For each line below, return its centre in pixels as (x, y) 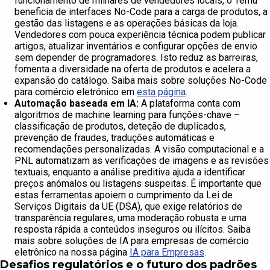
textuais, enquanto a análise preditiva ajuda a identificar (130, 172)
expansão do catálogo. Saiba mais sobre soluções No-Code (141, 81)
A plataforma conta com (190, 104)
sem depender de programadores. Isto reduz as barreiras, (136, 58)
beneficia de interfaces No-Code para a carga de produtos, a (141, 12)
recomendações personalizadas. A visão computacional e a (139, 149)
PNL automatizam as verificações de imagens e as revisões (142, 161)
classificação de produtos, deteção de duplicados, (120, 127)
